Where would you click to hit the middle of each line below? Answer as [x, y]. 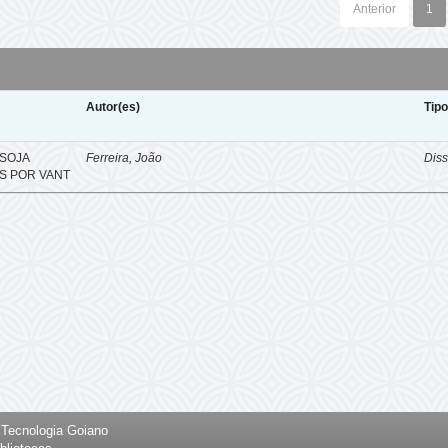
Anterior [374, 9]
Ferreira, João [124, 158]
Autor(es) [113, 107]
